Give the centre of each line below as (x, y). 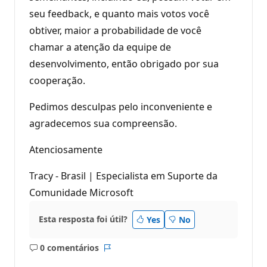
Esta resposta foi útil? (83, 219)
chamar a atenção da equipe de (100, 47)
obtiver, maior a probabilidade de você (115, 30)
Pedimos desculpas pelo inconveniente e (121, 106)
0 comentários (69, 248)
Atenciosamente (66, 149)
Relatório (125, 253)
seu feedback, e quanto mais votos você (119, 13)
